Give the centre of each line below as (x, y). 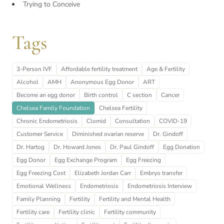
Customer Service (40, 134)
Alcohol (27, 82)
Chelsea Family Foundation (53, 108)
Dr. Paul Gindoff (132, 147)
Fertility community (130, 212)
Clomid (96, 121)
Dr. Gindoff (168, 134)
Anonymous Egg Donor (102, 82)
